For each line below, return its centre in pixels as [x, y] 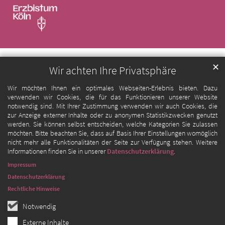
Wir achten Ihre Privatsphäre [113, 71]
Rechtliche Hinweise [34, 189]
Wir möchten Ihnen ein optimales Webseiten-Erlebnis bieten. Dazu [113, 88]
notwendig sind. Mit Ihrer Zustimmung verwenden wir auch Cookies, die [113, 106]
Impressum [22, 165]
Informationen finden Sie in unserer [57, 151]
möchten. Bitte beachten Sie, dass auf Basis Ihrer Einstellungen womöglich [113, 133]
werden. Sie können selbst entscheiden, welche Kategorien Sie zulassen [113, 124]
